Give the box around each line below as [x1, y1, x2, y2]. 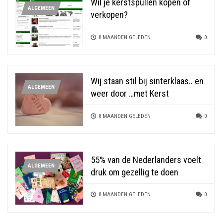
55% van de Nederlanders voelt [91, 154, 202, 165]
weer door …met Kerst [91, 88, 169, 99]
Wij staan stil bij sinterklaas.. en [91, 76, 204, 86]
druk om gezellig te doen [91, 166, 179, 177]
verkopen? [91, 9, 128, 20]
